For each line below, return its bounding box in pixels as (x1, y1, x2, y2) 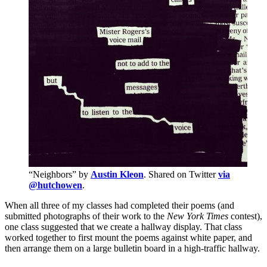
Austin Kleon (91, 169, 144, 179)
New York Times (167, 210, 228, 221)
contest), (228, 210, 262, 221)
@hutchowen (29, 179, 82, 190)
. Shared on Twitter (144, 169, 218, 179)
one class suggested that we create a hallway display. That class (5, 221, 242, 232)
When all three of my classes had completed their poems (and (5, 200, 234, 210)
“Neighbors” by (29, 169, 91, 179)
